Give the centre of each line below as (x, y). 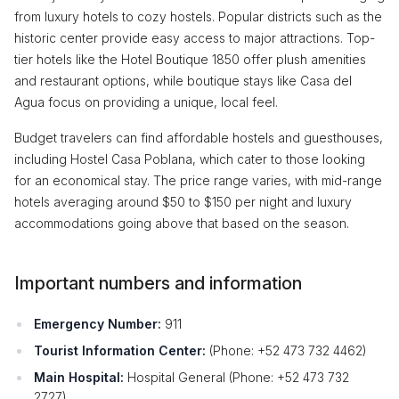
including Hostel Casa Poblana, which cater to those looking (190, 159)
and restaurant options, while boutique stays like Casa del (183, 81)
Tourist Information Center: (120, 350)
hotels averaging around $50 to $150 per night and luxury (183, 202)
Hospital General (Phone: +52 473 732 (236, 377)
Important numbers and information (158, 283)
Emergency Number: (98, 324)
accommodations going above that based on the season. (182, 223)
